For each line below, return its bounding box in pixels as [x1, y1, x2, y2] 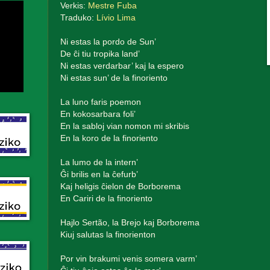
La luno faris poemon [60, 97, 141, 107]
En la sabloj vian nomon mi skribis [60, 121, 189, 131]
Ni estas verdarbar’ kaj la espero [60, 61, 184, 71]
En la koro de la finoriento [60, 133, 158, 143]
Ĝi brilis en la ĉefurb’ [60, 169, 138, 179]
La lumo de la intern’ [60, 157, 138, 167]
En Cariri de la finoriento [60, 193, 152, 203]
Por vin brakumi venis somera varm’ [60, 254, 197, 263]
